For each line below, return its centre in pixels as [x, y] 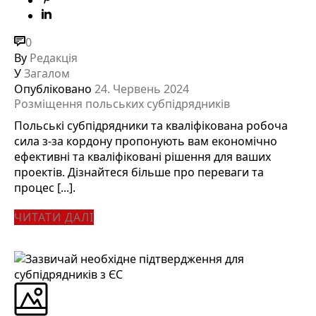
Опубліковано [53, 89]
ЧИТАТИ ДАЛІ [54, 217]
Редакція [54, 57]
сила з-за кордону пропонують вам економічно [146, 141]
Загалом [47, 73]
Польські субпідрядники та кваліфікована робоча [151, 125]
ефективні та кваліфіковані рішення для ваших [142, 156]
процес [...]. [45, 187]
